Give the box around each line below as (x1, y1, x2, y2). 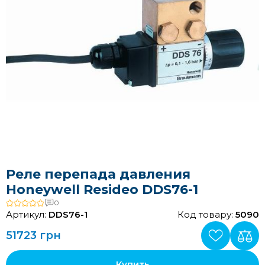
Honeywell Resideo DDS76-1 (6, 182, 198, 198)
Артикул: (6, 209, 49, 220)
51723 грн (6, 229, 61, 242)
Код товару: (177, 209, 235, 220)
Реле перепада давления (6, 166, 190, 182)
